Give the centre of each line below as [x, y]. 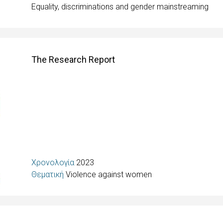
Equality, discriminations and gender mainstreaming [120, 7]
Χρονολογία [54, 163]
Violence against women [109, 174]
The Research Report [73, 59]
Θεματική [49, 174]
